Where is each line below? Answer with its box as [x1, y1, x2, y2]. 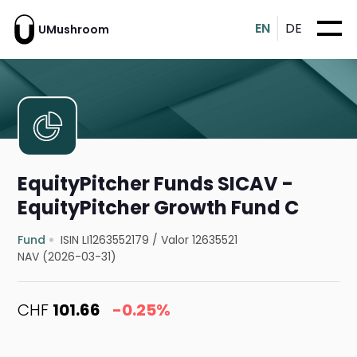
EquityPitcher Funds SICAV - [18, 171, 294, 198]
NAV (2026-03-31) [18, 249, 117, 265]
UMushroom [38, 21, 109, 37]
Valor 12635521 [161, 232, 238, 249]
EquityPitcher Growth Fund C [18, 194, 300, 222]
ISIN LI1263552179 [61, 232, 150, 249]
